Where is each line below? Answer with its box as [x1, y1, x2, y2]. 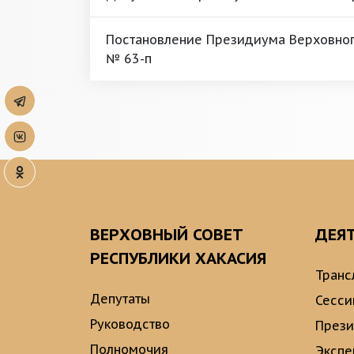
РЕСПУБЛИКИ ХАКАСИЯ [90, 248, 266, 269]
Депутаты [90, 291, 150, 307]
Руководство [90, 316, 170, 332]
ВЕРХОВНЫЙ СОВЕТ [90, 224, 243, 245]
